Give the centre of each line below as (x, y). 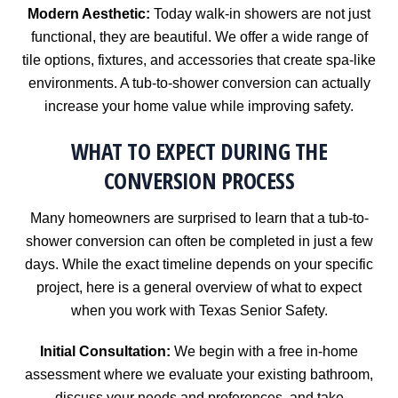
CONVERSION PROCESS (199, 180)
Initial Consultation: (105, 352)
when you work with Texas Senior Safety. (199, 310)
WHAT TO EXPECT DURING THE (199, 151)
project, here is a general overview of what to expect (199, 287)
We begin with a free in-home (264, 352)
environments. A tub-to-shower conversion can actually (199, 84)
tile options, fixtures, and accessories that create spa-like (199, 60)
